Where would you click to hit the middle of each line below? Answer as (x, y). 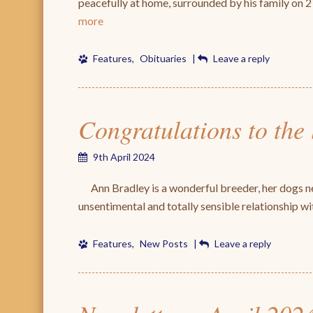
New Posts (164, 243)
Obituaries (163, 58)
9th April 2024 (124, 157)
